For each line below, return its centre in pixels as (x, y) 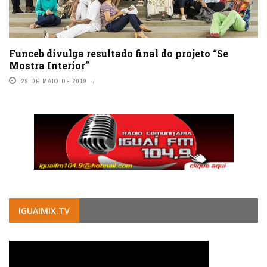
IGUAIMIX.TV (44, 211)
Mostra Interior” (49, 65)
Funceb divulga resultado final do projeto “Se (119, 53)
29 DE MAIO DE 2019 (54, 81)
